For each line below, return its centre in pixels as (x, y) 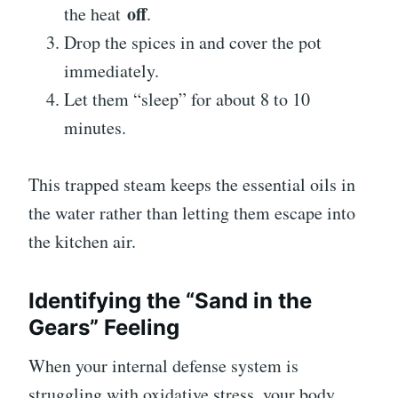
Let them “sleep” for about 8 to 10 (187, 99)
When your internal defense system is (163, 366)
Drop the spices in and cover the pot (193, 43)
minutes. (95, 128)
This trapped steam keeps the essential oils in (192, 185)
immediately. (111, 71)
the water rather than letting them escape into (192, 213)
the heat (96, 14)
